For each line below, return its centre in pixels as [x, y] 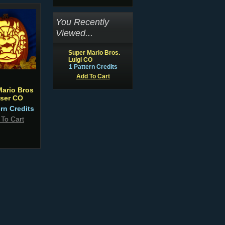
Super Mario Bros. [94, 53]
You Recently [82, 22]
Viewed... [74, 33]
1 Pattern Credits [93, 67]
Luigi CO [80, 60]
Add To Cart [93, 76]
